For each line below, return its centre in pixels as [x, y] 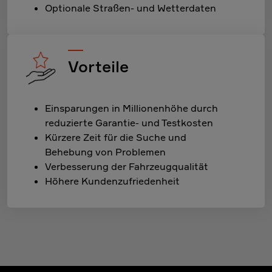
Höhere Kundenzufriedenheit [112, 181]
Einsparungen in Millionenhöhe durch [131, 108]
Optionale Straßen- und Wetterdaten [131, 8]
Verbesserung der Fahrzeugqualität [127, 166]
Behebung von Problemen [105, 152]
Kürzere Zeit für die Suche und [116, 137]
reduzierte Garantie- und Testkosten [129, 123]
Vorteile [98, 66]
